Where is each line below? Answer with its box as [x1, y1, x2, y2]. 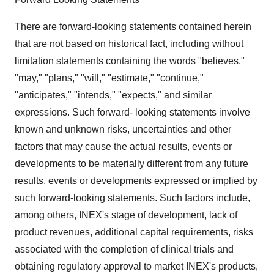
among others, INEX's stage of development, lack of [15, 210, 237, 220]
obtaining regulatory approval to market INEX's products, [15, 261, 258, 272]
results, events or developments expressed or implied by [15, 176, 257, 186]
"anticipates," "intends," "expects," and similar [15, 90, 212, 100]
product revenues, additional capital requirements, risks [15, 227, 253, 237]
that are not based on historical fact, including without [15, 39, 243, 49]
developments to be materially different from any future [15, 158, 248, 169]
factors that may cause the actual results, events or [15, 141, 232, 152]
